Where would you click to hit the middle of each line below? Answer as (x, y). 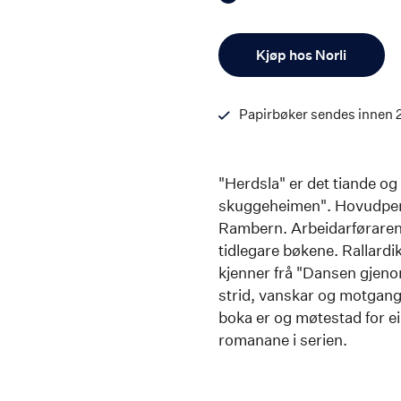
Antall (252, 43)
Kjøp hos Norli (302, 55)
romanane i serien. (283, 340)
